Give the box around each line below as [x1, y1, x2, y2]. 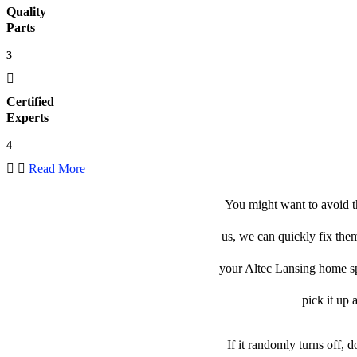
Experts [6, 111, 49, 125]
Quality [6, 5, 46, 19]
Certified [6, 95, 54, 109]
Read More [29, 162, 85, 176]
